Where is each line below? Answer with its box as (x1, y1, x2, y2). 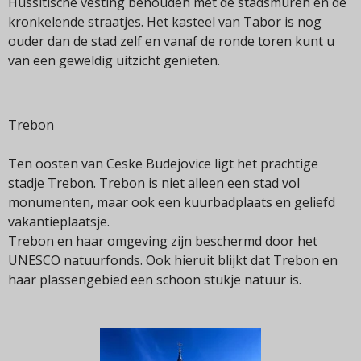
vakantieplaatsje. (8, 213, 110, 231)
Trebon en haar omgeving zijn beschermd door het (8, 232, 317, 251)
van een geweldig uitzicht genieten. (8, 52, 220, 70)
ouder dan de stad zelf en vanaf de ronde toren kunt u (8, 32, 334, 51)
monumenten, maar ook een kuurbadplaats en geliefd (8, 193, 335, 212)
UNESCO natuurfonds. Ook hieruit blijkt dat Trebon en (8, 251, 338, 270)
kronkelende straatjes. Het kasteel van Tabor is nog (8, 13, 322, 31)
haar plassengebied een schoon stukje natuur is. (8, 271, 301, 289)
